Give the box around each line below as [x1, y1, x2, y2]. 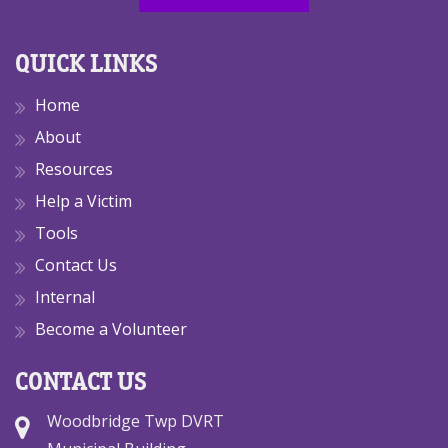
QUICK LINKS [15, 46, 158, 80]
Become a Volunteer [35, 317, 187, 340]
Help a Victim [35, 189, 132, 212]
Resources [35, 157, 113, 180]
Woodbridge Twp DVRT [47, 409, 224, 432]
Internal [35, 285, 95, 308]
